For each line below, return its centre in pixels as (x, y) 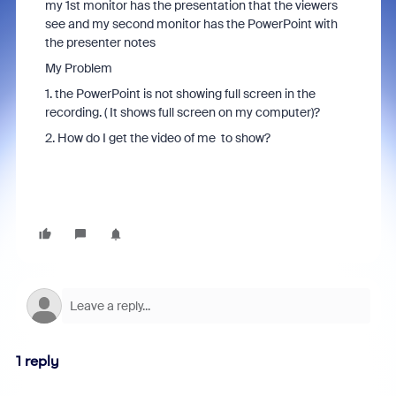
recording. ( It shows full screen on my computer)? (183, 112)
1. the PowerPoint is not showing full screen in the (180, 94)
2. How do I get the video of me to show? (159, 138)
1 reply (37, 361)
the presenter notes (101, 42)
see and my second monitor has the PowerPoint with (191, 24)
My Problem (78, 68)
